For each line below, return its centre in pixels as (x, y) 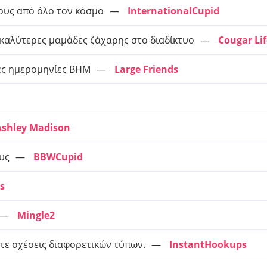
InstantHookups (208, 244)
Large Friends (146, 69)
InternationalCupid (173, 11)
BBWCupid (58, 157)
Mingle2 (36, 215)
